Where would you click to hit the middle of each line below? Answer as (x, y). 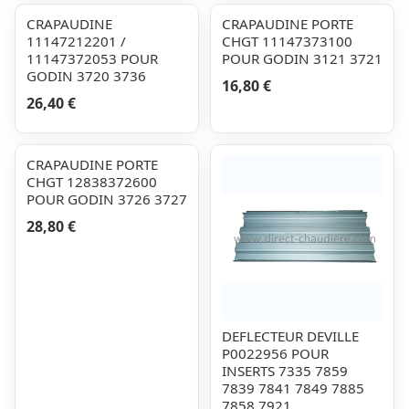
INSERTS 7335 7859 (285, 371)
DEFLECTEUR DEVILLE (290, 336)
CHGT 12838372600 (92, 182)
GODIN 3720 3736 (86, 76)
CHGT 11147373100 (287, 41)
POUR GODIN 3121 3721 (302, 58)
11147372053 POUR (92, 58)
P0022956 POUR (275, 353)
